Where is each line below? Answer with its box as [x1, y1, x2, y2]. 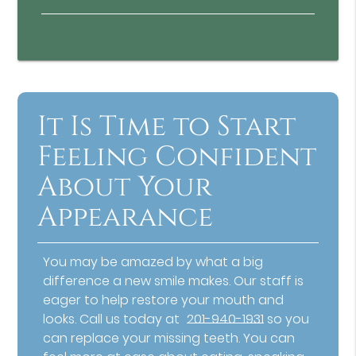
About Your [37, 168, 213, 207]
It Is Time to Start [37, 108, 296, 146]
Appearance [37, 199, 214, 237]
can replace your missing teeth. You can [43, 329, 296, 348]
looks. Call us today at [43, 310, 184, 329]
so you [264, 310, 310, 329]
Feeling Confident [37, 138, 317, 176]
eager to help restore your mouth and [43, 291, 284, 310]
